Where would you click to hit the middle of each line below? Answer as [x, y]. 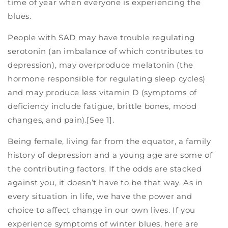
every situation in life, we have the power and [100, 196]
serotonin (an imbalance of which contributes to [106, 51]
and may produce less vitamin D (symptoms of [102, 93]
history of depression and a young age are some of [110, 155]
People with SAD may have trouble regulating [101, 38]
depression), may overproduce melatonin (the [101, 65]
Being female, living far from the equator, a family [109, 141]
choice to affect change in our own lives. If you [102, 210]
